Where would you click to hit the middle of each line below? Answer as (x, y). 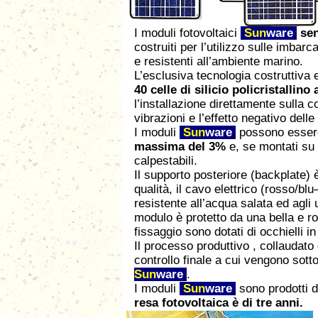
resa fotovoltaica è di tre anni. (219, 303)
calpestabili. (166, 161)
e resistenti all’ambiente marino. (219, 61)
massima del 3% (180, 147)
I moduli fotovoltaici (187, 33)
